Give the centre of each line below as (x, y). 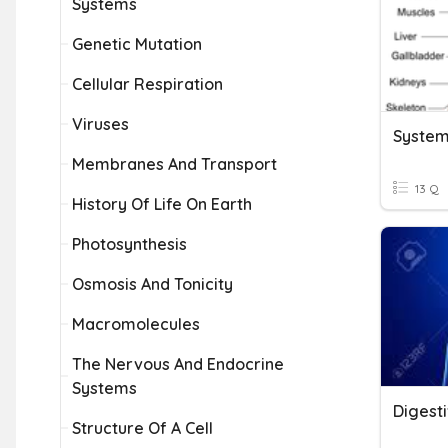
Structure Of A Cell (142, 428)
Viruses (100, 124)
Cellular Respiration (147, 84)
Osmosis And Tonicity (152, 284)
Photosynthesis (129, 244)
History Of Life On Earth (162, 204)
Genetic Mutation (137, 44)
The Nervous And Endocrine (178, 364)
